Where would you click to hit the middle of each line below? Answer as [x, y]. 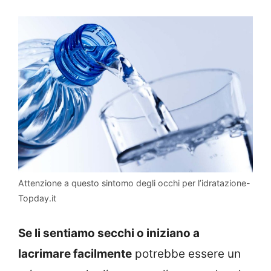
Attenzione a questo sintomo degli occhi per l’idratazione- [134, 183]
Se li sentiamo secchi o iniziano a [109, 233]
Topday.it [37, 198]
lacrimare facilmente [75, 253]
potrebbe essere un [186, 253]
